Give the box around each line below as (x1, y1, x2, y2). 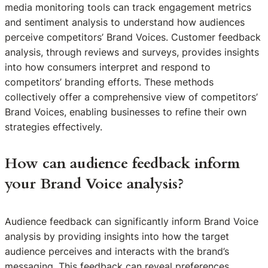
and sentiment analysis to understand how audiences (5, 16, 245, 28)
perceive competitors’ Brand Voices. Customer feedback (5, 31, 261, 43)
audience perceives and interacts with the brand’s (5, 245, 229, 257)
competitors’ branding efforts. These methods (5, 75, 214, 88)
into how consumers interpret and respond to (5, 60, 211, 73)
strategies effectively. (5, 120, 102, 133)
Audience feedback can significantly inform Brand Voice (5, 215, 258, 227)
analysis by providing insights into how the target (5, 230, 229, 242)
